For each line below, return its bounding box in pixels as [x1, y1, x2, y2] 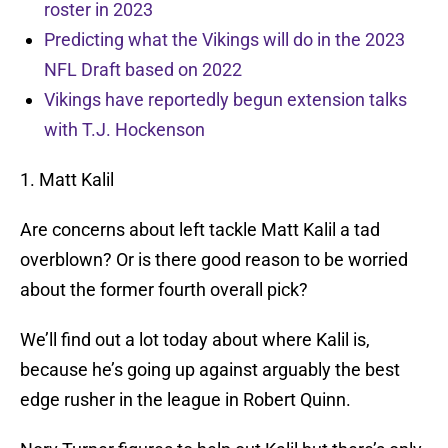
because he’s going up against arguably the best [20, 359, 400, 381]
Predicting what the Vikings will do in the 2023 [44, 29, 405, 51]
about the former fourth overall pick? [20, 279, 308, 301]
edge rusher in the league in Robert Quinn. [20, 389, 351, 411]
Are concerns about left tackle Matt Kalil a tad [20, 219, 380, 241]
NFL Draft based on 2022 [44, 59, 242, 81]
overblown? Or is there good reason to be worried [20, 249, 408, 271]
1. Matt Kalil [20, 169, 114, 191]
